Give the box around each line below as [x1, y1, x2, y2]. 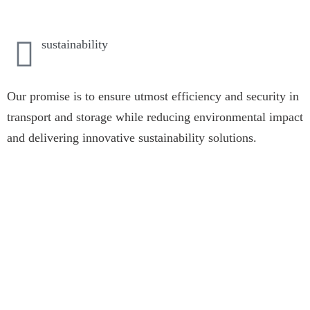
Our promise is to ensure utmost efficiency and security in [6, 89, 299, 103]
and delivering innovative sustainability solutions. [6, 131, 257, 145]
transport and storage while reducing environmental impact [6, 110, 303, 124]
